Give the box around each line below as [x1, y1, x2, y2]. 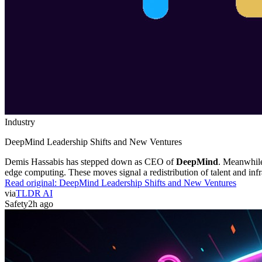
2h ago [28, 198, 53, 209]
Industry [5, 116, 35, 127]
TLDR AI [16, 188, 53, 198]
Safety [5, 198, 28, 209]
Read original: [5, 177, 59, 188]
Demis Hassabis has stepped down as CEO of [5, 156, 176, 167]
